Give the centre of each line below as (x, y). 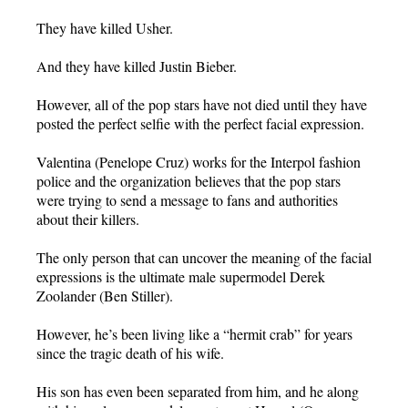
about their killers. (88, 219)
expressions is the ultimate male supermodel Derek (181, 277)
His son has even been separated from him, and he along (198, 392)
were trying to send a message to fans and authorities (187, 200)
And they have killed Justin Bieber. (137, 66)
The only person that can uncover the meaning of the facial (204, 258)
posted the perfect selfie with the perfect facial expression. (200, 124)
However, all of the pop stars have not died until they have (202, 105)
